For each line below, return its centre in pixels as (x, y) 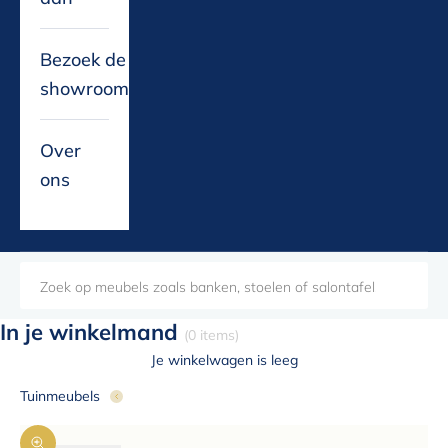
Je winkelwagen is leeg (224, 360)
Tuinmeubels (60, 396)
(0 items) (211, 335)
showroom (84, 89)
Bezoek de (83, 60)
